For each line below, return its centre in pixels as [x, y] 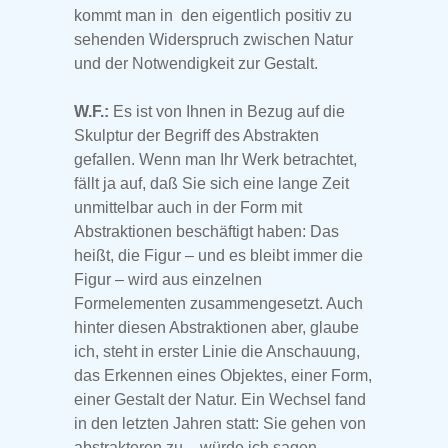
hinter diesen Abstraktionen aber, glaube [216, 328]
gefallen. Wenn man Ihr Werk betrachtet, [215, 160]
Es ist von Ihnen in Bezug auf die [227, 112]
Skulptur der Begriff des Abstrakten [196, 136]
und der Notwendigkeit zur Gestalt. [196, 64]
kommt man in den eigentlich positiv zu [213, 16]
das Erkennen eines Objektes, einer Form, [223, 376]
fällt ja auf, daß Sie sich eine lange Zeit [211, 184]
